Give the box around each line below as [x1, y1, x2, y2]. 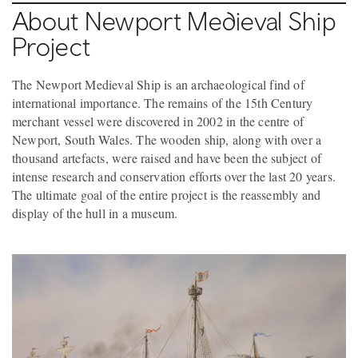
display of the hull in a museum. [12, 204, 178, 221]
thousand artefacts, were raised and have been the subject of [12, 149, 322, 166]
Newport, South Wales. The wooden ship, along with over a [12, 130, 322, 148]
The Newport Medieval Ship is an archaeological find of [12, 75, 304, 93]
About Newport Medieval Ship [12, 5, 336, 36]
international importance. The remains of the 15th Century [12, 93, 313, 111]
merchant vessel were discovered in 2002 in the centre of [12, 112, 304, 129]
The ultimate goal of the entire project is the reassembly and [12, 185, 321, 203]
